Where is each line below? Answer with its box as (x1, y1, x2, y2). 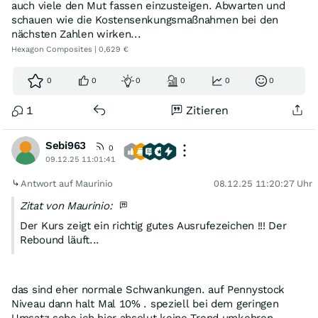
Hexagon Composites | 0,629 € (11, 45, 128, 54)
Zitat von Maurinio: (20, 199, 116, 212)
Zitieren (186, 104, 229, 117)
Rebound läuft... (20, 234, 100, 246)
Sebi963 (45, 139, 86, 152)
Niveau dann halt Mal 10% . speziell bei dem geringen (11, 297, 279, 310)
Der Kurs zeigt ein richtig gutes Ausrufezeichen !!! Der (20, 219, 287, 232)
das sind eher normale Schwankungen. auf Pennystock (11, 283, 285, 296)
